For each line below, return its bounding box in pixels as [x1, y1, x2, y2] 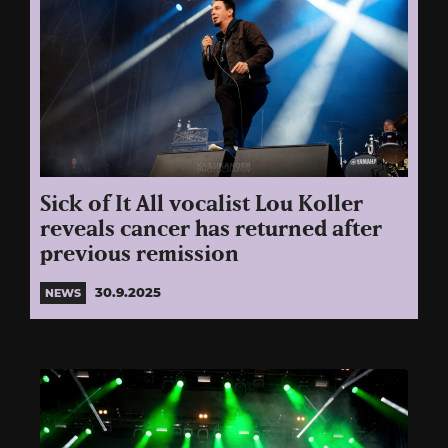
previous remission [40, 244, 239, 266]
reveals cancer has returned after [40, 219, 382, 241]
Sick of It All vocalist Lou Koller [40, 194, 363, 216]
